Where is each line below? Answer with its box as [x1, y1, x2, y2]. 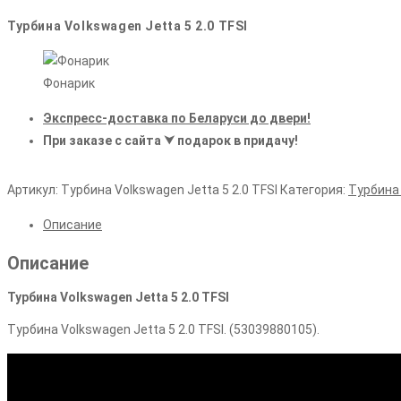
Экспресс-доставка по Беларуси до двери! [43, 111, 311, 126]
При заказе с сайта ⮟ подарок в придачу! [43, 133, 298, 149]
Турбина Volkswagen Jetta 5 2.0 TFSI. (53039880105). [7, 322, 320, 337]
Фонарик [43, 76, 95, 91]
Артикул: [7, 183, 61, 198]
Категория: [280, 183, 348, 198]
